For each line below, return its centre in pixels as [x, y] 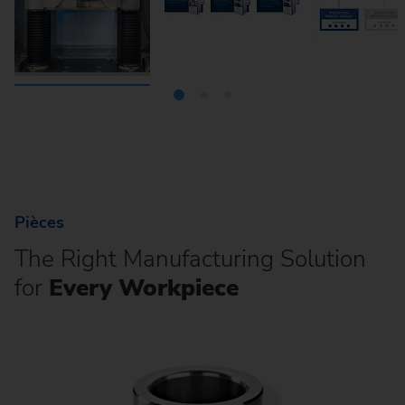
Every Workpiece [141, 287]
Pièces [39, 223]
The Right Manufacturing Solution [190, 259]
